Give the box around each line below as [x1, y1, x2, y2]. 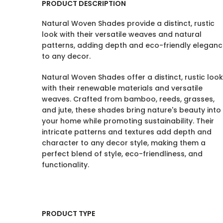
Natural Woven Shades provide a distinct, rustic [42, 18, 215, 28]
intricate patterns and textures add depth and [42, 127, 212, 137]
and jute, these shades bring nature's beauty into [42, 105, 221, 115]
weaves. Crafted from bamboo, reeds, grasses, [42, 94, 215, 104]
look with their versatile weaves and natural [42, 29, 202, 39]
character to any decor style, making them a [42, 138, 206, 148]
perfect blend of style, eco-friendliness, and [42, 149, 203, 159]
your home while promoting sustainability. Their [42, 116, 214, 126]
